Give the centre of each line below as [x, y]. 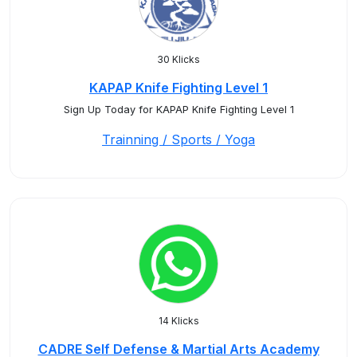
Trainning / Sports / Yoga [178, 139]
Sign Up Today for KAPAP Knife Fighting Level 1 [178, 110]
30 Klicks [178, 59]
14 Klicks [178, 321]
